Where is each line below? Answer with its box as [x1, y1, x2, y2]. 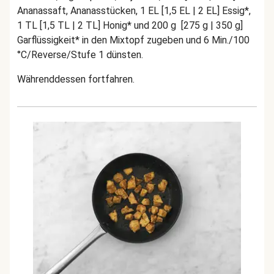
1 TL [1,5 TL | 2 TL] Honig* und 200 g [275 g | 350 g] [17, 20, 243, 31]
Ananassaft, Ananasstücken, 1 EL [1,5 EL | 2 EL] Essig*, [17, 5, 251, 17]
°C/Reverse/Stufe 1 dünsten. [17, 49, 143, 61]
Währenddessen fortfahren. [17, 73, 135, 85]
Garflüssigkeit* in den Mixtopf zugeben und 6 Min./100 [17, 34, 250, 46]
